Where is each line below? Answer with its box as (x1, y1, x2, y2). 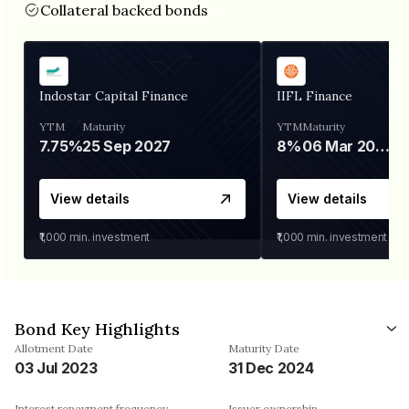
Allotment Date (15, 341, 93, 355)
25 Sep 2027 (82, 136, 171, 155)
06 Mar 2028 (375, 136, 391, 155)
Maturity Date (228, 341, 299, 355)
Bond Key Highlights (15, 318, 180, 340)
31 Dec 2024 (228, 358, 314, 377)
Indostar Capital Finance (39, 87, 188, 104)
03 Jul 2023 (15, 358, 98, 377)
